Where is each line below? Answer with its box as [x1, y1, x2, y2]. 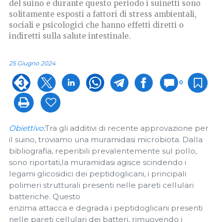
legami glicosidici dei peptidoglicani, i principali [9, 169, 186, 179]
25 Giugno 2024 [9, 59, 55, 67]
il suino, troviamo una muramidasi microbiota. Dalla [9, 135, 203, 145]
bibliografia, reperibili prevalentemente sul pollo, [9, 146, 197, 156]
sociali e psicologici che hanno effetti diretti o [9, 20, 184, 30]
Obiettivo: [9, 123, 45, 133]
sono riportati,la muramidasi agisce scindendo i [9, 158, 186, 167]
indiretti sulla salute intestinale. [9, 31, 131, 41]
